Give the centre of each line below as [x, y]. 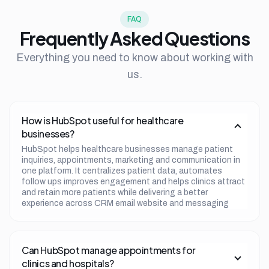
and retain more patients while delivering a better [115, 192]
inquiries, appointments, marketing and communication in [131, 160]
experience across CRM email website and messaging [125, 203]
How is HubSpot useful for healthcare [103, 120]
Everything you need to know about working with [134, 57]
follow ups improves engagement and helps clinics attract [133, 181]
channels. [40, 214]
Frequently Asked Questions [134, 38]
